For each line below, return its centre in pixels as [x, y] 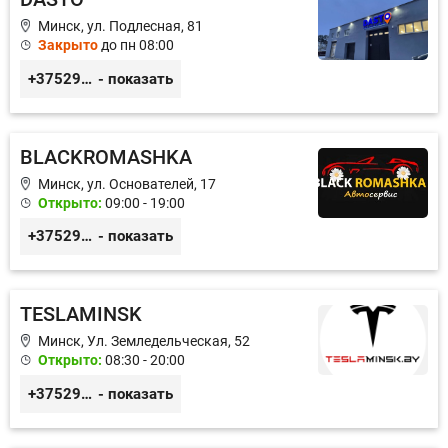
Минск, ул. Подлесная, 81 [120, 26]
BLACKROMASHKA [106, 156]
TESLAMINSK [81, 314]
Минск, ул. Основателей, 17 [127, 183]
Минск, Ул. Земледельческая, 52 [144, 341]
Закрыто [68, 45]
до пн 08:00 [136, 45]
